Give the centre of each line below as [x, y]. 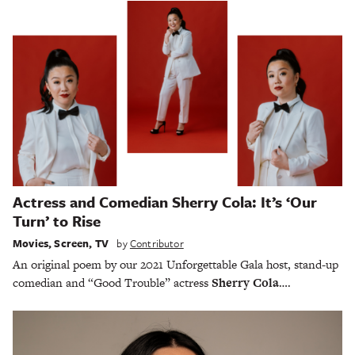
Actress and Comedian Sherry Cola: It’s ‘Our [165, 202]
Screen [72, 243]
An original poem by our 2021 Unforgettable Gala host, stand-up [176, 264]
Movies [31, 243]
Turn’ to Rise [57, 221]
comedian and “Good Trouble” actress [112, 282]
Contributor [157, 243]
